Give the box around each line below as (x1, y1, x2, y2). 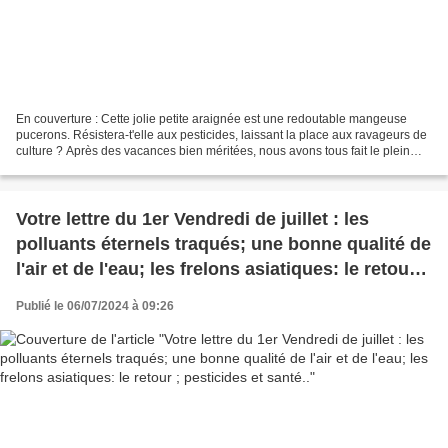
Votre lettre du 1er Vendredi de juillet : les (16, 208, 369, 229)
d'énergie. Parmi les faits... (16, 159, 158, 174)
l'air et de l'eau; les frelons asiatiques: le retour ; (16, 258, 427, 279)
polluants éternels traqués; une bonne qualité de (16, 233, 431, 254)
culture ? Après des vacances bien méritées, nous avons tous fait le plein (16, 143, 66, 158)
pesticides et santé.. (16, 283, 187, 304)
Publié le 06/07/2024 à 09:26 (16, 298, 174, 313)
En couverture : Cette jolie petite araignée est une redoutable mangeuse (16, 111, 407, 126)
